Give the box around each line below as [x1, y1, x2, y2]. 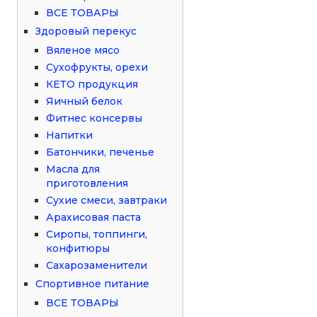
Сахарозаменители [46, 258, 148, 272]
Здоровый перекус [35, 24, 137, 38]
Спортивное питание [35, 277, 150, 290]
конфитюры [46, 241, 110, 255]
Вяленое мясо [46, 43, 120, 57]
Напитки [46, 128, 93, 142]
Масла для [46, 162, 100, 175]
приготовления [46, 176, 129, 190]
